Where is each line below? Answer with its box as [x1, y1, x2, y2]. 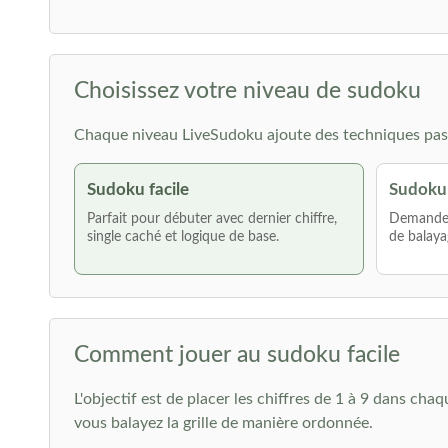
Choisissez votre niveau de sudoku [73, 79, 421, 102]
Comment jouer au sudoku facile [73, 343, 400, 366]
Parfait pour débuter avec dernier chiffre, [86, 212, 337, 226]
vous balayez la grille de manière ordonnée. [73, 415, 373, 431]
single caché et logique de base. [86, 230, 279, 244]
